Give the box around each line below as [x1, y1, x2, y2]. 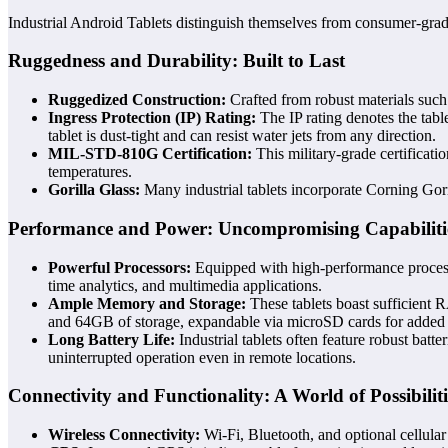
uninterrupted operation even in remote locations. [48, 348, 356, 366]
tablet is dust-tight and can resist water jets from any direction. [48, 127, 436, 145]
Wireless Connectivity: [48, 426, 200, 443]
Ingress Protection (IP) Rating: [48, 109, 256, 127]
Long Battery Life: [48, 330, 175, 348]
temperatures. [48, 163, 132, 181]
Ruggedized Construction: [48, 91, 226, 109]
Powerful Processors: [48, 258, 191, 276]
